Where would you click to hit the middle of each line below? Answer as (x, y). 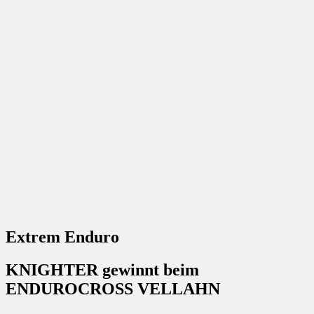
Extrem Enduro (62, 237)
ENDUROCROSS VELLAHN (113, 289)
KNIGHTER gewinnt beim (102, 270)
